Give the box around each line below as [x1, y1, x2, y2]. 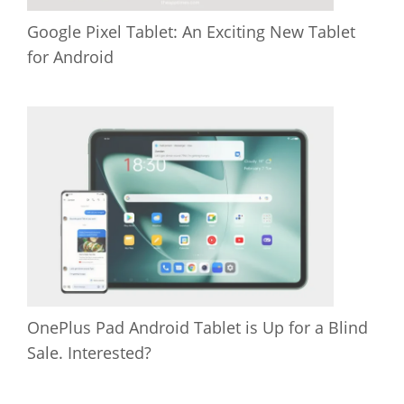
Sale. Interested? [27, 342, 151, 364]
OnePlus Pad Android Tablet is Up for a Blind [27, 317, 368, 339]
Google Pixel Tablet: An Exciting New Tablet [27, 21, 355, 43]
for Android [27, 46, 114, 69]
